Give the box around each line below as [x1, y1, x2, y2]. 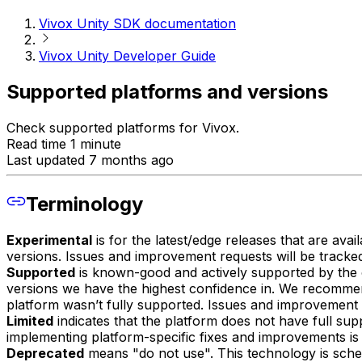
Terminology [26, 192, 143, 217]
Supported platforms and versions [6, 79, 328, 103]
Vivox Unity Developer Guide [39, 47, 216, 64]
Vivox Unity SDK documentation [39, 15, 236, 32]
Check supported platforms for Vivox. [6, 119, 239, 136]
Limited [6, 313, 53, 330]
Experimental [6, 232, 92, 249]
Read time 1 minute [6, 135, 121, 152]
